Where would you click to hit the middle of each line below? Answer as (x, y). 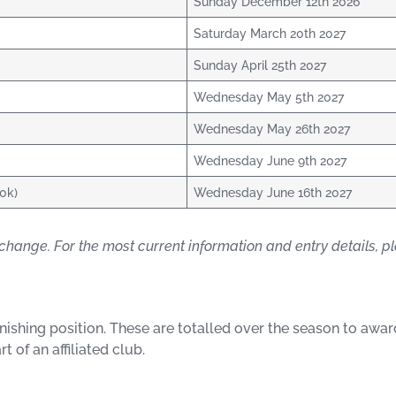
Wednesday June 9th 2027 (270, 161)
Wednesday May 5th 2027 (269, 97)
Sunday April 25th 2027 (260, 65)
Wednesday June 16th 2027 (273, 193)
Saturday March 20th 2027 (270, 34)
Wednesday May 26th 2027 (272, 129)
